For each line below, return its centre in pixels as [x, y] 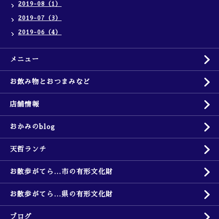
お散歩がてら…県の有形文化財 [61, 194]
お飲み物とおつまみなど [50, 82]
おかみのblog [33, 127]
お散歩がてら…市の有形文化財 [61, 172]
